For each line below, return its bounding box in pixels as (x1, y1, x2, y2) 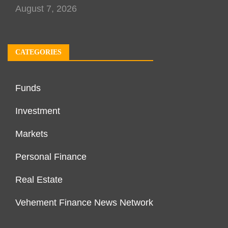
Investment (15, 106, 60, 117)
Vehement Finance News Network (15, 197, 153, 208)
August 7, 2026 (15, 4, 77, 14)
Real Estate (15, 175, 63, 185)
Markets (15, 129, 48, 139)
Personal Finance (15, 152, 87, 162)
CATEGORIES (15, 48, 62, 56)
